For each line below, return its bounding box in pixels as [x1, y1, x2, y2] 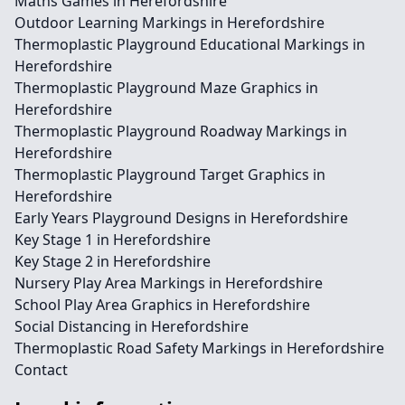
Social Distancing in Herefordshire [14, 316, 249, 336]
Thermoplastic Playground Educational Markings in [14, 34, 365, 54]
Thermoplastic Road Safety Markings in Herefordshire [14, 338, 384, 358]
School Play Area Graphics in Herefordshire [14, 295, 310, 315]
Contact [14, 360, 68, 380]
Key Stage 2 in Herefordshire [14, 251, 211, 271]
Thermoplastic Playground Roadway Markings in [14, 121, 347, 141]
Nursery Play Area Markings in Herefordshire [14, 273, 323, 293]
